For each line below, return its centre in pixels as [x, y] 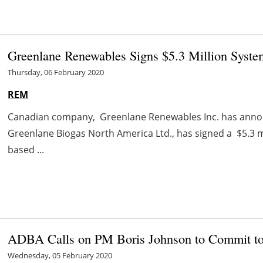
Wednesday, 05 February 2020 [60, 255]
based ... [26, 149]
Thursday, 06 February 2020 [56, 72]
